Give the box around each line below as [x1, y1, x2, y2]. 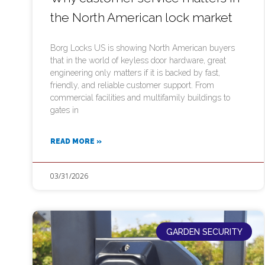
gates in [50, 105, 79, 115]
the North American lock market [50, 10, 232, 25]
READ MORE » [50, 137, 102, 146]
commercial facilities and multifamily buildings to [50, 93, 230, 103]
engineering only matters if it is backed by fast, [50, 68, 220, 78]
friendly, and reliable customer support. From [50, 80, 214, 91]
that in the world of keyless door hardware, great [50, 56, 226, 66]
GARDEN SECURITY [166, 227, 243, 237]
